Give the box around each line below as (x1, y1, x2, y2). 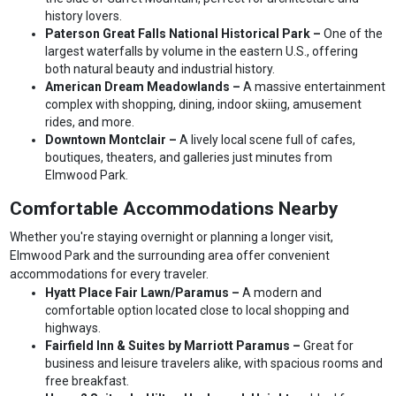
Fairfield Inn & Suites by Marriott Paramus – (45, 339, 304, 354)
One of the (324, 27, 384, 42)
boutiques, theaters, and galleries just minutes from (45, 150, 333, 165)
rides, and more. (45, 115, 135, 130)
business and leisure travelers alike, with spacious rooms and (45, 356, 384, 371)
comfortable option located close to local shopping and (45, 303, 350, 318)
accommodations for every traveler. (10, 267, 209, 282)
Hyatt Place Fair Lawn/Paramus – (45, 286, 243, 301)
